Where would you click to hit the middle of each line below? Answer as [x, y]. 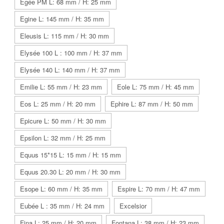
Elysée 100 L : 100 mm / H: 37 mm [71, 52]
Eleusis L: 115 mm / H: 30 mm [64, 35]
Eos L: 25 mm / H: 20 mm [58, 103]
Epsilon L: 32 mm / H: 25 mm [63, 137]
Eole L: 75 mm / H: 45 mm [155, 86]
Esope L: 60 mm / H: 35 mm [61, 188]
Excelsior [133, 205]
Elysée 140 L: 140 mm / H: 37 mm [70, 69]
